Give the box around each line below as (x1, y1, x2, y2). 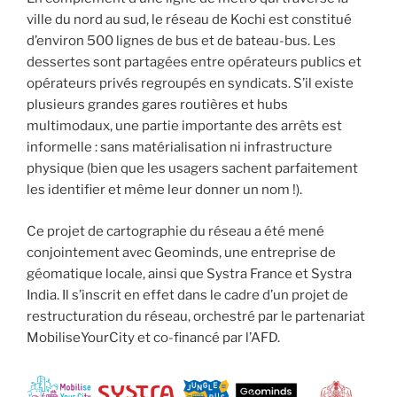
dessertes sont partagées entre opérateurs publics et (27, 54, 362, 71)
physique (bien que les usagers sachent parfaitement (27, 160, 358, 177)
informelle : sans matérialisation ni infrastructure (27, 139, 332, 156)
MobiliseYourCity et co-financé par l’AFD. (27, 329, 280, 346)
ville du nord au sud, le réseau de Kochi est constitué (27, 12, 352, 28)
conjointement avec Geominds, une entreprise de (27, 244, 336, 261)
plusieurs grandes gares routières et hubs (27, 97, 288, 113)
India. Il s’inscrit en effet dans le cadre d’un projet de (27, 286, 348, 303)
